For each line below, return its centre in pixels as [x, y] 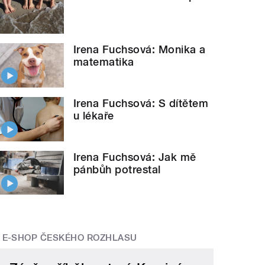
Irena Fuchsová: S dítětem [141, 103]
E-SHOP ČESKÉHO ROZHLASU [70, 238]
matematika [104, 62]
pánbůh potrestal [117, 169]
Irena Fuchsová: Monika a [140, 50]
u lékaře [94, 115]
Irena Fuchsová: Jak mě [135, 157]
